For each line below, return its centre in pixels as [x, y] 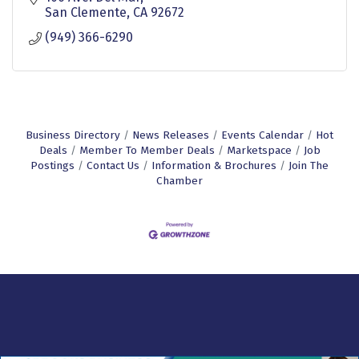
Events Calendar [262, 135]
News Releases [171, 135]
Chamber [179, 181]
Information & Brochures [214, 166]
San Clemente [86, 13]
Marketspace [259, 151]
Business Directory [73, 135]
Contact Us [113, 166]
